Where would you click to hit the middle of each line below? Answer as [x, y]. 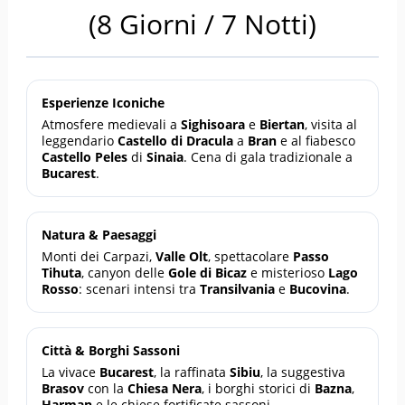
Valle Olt [182, 256]
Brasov [63, 388]
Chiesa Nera [165, 388]
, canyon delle [125, 272]
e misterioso [288, 272]
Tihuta [62, 272]
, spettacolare [251, 256]
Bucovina [318, 288]
